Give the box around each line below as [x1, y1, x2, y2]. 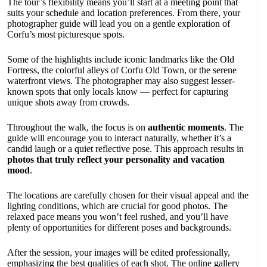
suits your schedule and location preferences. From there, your [7, 8, 240, 18]
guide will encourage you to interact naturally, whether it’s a [7, 133, 231, 144]
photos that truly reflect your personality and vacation [7, 154, 225, 165]
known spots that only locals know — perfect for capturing [7, 86, 228, 97]
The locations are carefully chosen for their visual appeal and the [7, 190, 249, 201]
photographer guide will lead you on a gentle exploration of [7, 18, 230, 29]
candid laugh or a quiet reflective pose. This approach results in [7, 144, 244, 154]
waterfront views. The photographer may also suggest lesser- [7, 76, 235, 86]
